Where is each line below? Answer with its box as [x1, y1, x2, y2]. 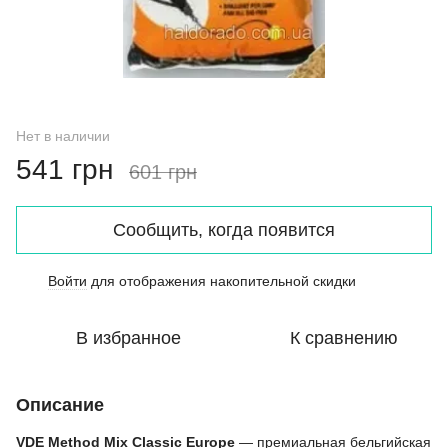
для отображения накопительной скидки [87, 272, 356, 289]
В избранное [75, 327, 181, 348]
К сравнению [290, 327, 398, 348]
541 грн [16, 153, 113, 185]
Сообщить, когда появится [113, 219, 335, 240]
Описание [16, 394, 104, 415]
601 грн [129, 160, 197, 183]
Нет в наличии [16, 127, 110, 144]
